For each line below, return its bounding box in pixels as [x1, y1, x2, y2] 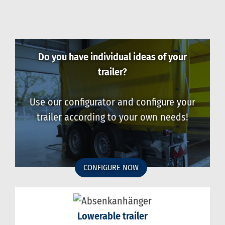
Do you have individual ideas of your [38, 51, 187, 63]
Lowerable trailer [77, 209, 148, 222]
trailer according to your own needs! [37, 111, 188, 124]
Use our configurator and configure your [30, 96, 195, 108]
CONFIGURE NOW [83, 163, 139, 173]
